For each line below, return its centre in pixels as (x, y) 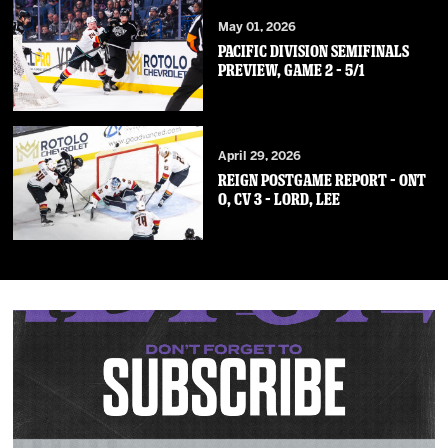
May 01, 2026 (256, 28)
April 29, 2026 (259, 157)
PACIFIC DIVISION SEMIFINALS (313, 52)
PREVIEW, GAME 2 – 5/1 (290, 71)
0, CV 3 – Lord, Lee (278, 200)
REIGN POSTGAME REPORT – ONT (321, 181)
